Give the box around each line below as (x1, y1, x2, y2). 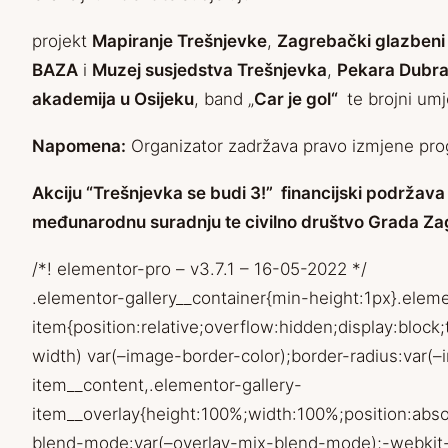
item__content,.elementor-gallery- (32, 375, 302, 396)
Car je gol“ (254, 89, 342, 110)
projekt (32, 31, 92, 52)
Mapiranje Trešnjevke (92, 31, 267, 52)
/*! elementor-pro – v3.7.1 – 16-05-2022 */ (32, 259, 367, 280)
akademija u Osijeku (32, 89, 194, 110)
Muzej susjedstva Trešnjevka (92, 60, 327, 81)
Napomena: (32, 136, 126, 157)
